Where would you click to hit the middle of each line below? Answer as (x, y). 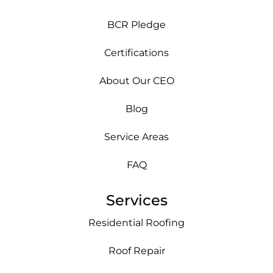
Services (136, 200)
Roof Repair (136, 251)
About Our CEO (136, 81)
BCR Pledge (136, 25)
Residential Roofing (136, 223)
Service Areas (136, 137)
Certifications (136, 53)
